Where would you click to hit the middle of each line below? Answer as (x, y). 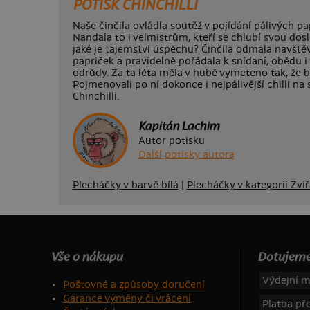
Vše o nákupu (86, 257)
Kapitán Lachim (179, 127)
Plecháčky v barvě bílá (125, 185)
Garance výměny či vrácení (127, 299)
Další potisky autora (186, 155)
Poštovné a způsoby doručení (134, 285)
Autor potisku (171, 141)
